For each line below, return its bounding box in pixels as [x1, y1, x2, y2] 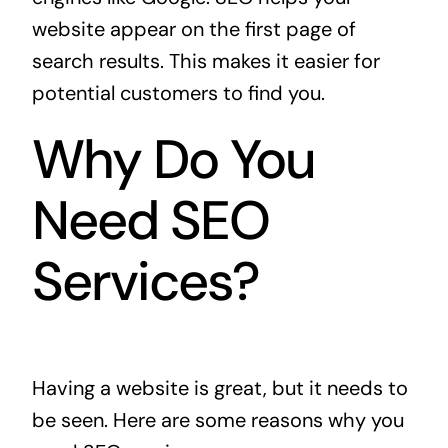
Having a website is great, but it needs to [31, 374, 408, 401]
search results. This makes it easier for [31, 48, 380, 75]
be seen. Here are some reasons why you [31, 406, 404, 433]
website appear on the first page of [31, 16, 356, 43]
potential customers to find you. [31, 80, 325, 107]
